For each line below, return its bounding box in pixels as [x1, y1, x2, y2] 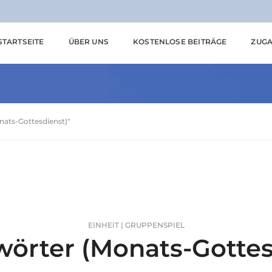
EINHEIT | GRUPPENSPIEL [87, 220, 185, 229]
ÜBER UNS [68, 37, 109, 46]
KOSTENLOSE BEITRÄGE [132, 37, 227, 46]
